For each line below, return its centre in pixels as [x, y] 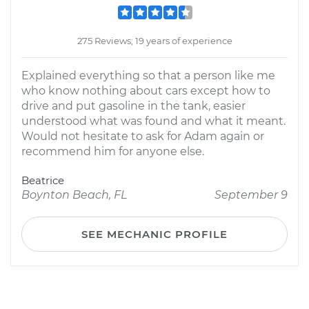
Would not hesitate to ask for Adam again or [143, 136]
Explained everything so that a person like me [148, 76]
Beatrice [43, 180]
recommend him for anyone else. [113, 151]
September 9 [251, 195]
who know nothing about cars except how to [146, 91]
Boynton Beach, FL [74, 195]
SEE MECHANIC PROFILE [154, 234]
